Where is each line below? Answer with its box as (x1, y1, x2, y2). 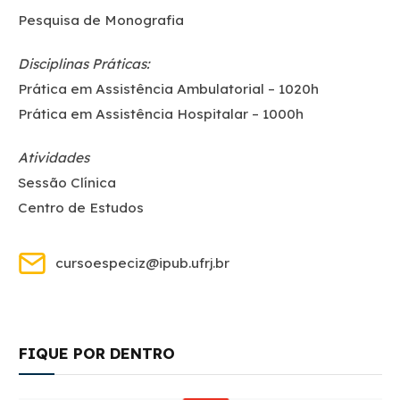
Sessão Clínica (18, 173, 116, 191)
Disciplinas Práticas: (18, 54, 150, 72)
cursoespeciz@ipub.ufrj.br (55, 254, 229, 272)
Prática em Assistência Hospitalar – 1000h (18, 104, 304, 122)
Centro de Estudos (18, 198, 144, 216)
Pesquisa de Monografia (18, 11, 184, 29)
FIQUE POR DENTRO (19, 344, 175, 363)
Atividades (18, 148, 89, 166)
